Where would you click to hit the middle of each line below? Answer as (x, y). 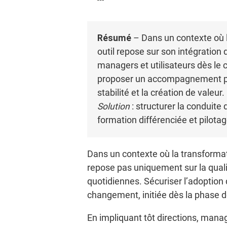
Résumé (114, 38)
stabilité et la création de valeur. (161, 93)
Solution (113, 106)
